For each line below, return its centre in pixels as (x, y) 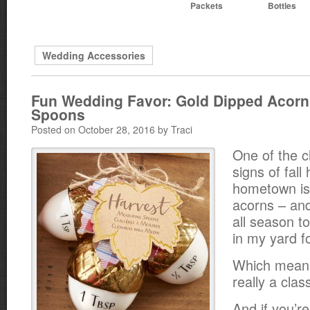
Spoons (58, 114)
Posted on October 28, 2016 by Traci (112, 129)
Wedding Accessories (94, 55)
